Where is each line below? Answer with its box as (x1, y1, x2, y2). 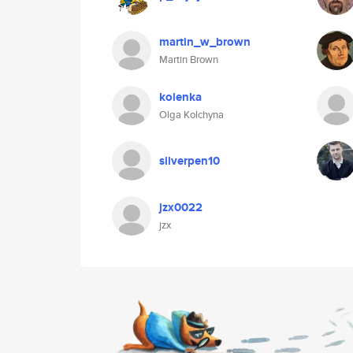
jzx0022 (159, 199, 203, 216)
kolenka (159, 88, 202, 106)
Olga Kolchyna (159, 107, 224, 122)
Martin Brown (159, 52, 218, 67)
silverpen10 (159, 152, 220, 169)
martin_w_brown (159, 33, 251, 50)
